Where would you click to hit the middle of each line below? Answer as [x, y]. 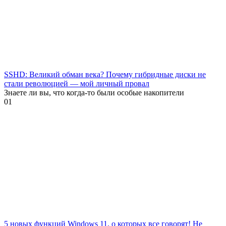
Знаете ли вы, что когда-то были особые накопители [94, 92]
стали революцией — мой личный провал [77, 83]
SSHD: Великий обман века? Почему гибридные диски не [105, 74]
